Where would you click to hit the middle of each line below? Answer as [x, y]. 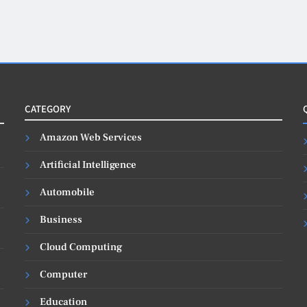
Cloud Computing [81, 247]
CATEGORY [48, 108]
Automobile [67, 192]
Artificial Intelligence [88, 164]
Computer [64, 274]
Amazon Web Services [91, 137]
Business [61, 219]
